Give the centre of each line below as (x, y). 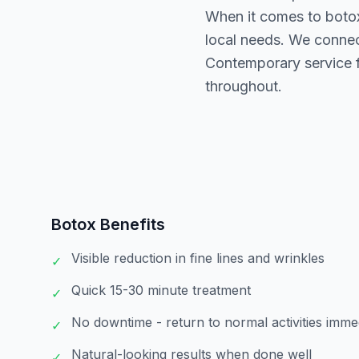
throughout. (244, 86)
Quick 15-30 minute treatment (161, 290)
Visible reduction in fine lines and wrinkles (198, 258)
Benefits (131, 224)
